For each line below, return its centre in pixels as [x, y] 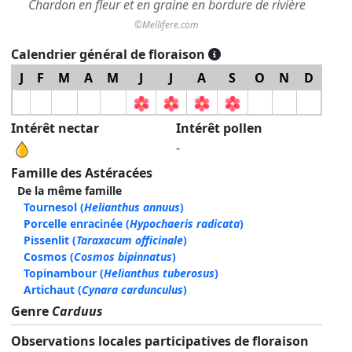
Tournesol [50, 207]
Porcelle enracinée [73, 224]
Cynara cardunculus [132, 290]
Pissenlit [46, 240]
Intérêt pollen [219, 128]
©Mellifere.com [167, 25]
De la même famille [70, 191]
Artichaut [49, 290]
